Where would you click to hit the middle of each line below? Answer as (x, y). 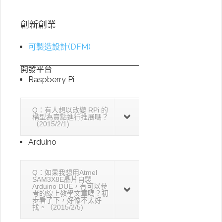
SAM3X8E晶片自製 (62, 179)
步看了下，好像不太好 (67, 200)
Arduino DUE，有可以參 (70, 186)
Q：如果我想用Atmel (65, 172)
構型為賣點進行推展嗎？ (70, 117)
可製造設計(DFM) (59, 47)
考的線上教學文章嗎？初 (70, 193)
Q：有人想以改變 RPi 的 (70, 110)
